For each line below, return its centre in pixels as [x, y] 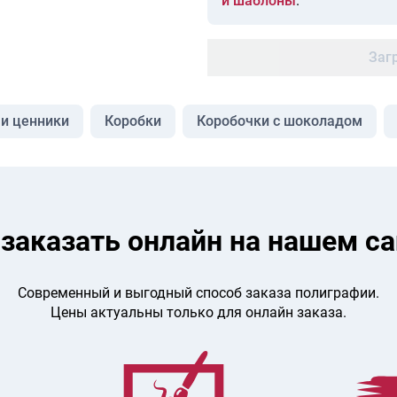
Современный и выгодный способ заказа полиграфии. [198, 293]
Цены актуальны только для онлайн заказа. [198, 312]
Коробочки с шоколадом [280, 121]
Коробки [133, 121]
